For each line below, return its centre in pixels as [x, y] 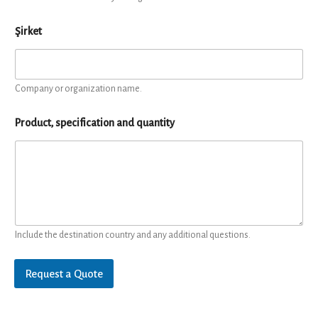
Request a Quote [64, 274]
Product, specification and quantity [95, 123]
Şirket [28, 31]
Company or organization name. [78, 89]
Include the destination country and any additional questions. [133, 235]
